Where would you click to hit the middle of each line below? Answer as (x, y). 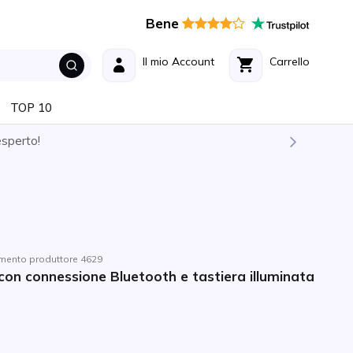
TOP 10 (31, 107)
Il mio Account (178, 61)
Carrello (290, 61)
